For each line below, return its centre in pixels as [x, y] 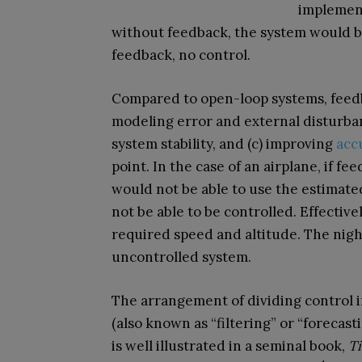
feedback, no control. [181, 55]
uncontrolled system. [181, 257]
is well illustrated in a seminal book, [230, 346]
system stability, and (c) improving [224, 144]
